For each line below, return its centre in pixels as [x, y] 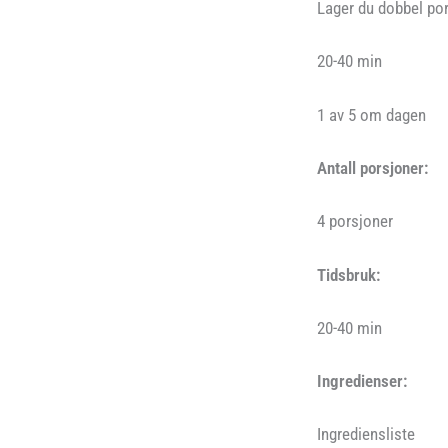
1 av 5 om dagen [371, 114]
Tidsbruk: [348, 274]
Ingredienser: [362, 381]
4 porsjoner [355, 221]
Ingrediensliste [366, 434]
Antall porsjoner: [372, 168]
